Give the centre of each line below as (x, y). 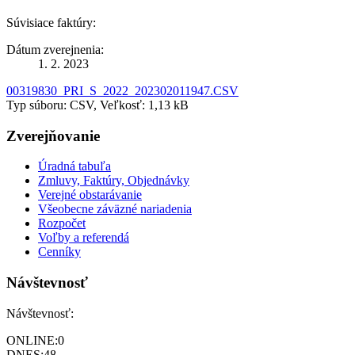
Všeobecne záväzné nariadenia (115, 209)
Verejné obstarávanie (90, 195)
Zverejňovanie (53, 136)
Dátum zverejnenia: (55, 49)
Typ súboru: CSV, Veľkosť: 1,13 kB (97, 105)
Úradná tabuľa (74, 166)
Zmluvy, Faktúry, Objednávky (114, 181)
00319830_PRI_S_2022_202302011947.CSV (122, 90)
